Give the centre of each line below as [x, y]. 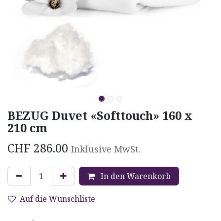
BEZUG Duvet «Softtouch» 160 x [100, 115]
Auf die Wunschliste [57, 199]
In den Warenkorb [135, 176]
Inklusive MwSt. [106, 149]
